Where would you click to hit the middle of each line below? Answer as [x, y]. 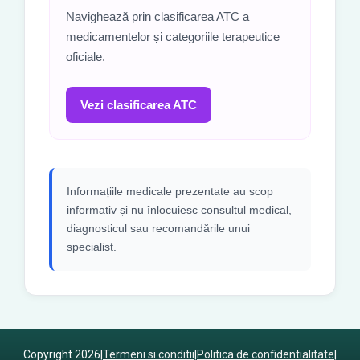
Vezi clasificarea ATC [139, 105]
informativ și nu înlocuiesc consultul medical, [179, 210]
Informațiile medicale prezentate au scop [170, 191]
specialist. [92, 247]
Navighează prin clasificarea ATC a [157, 16]
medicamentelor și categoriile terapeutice [173, 37]
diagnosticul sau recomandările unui [158, 228]
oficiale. [86, 57]
